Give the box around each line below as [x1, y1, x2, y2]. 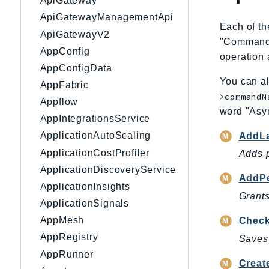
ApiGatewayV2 [40, 29, 110, 40]
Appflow [40, 97, 79, 107]
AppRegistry [40, 232, 98, 243]
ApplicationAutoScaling [40, 130, 151, 141]
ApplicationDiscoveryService [40, 164, 177, 175]
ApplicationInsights [40, 181, 130, 192]
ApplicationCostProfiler [40, 147, 150, 158]
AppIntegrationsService [40, 113, 151, 124]
